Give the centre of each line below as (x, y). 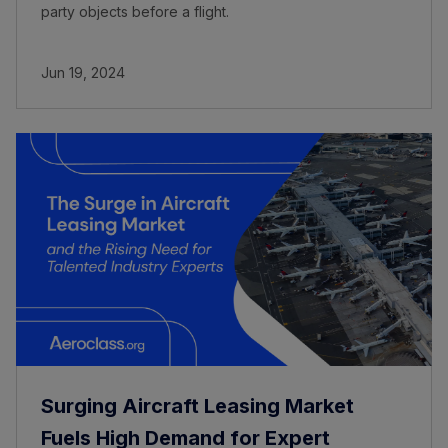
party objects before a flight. (135, 12)
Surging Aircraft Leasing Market (197, 405)
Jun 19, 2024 (83, 73)
